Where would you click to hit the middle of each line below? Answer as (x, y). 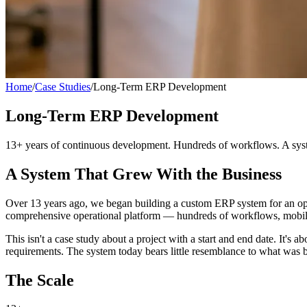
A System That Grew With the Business (144, 174)
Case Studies (63, 87)
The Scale (40, 280)
